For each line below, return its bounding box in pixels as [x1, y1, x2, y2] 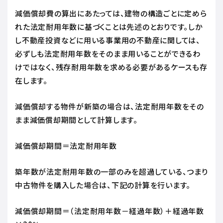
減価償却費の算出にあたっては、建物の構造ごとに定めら [15, 7, 207, 18]
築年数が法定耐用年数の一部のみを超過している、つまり [15, 166, 208, 177]
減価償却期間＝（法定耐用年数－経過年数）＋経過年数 [15, 205, 204, 216]
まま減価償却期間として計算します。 [15, 114, 140, 125]
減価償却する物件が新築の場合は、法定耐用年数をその [15, 101, 204, 111]
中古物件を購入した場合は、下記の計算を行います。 [15, 179, 193, 190]
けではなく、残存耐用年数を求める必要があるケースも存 [15, 61, 208, 72]
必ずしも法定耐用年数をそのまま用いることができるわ [15, 48, 201, 59]
